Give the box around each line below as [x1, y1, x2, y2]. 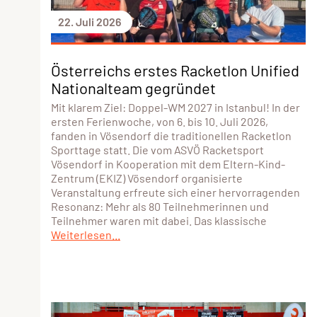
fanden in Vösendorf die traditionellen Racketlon [51, 128, 292, 142]
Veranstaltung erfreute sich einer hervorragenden [51, 185, 300, 199]
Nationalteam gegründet [51, 78, 216, 97]
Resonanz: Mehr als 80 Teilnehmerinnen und [51, 199, 269, 213]
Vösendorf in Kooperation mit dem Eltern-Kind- [51, 156, 285, 171]
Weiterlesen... [51, 227, 120, 241]
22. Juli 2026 [58, 14, 121, 28]
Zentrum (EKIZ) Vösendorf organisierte [51, 171, 243, 185]
